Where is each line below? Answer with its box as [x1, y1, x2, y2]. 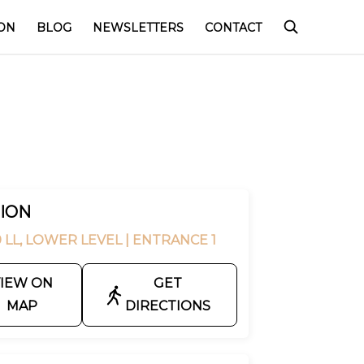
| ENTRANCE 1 [125, 232, 216, 248]
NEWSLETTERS [93, 19, 184, 35]
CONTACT [205, 19, 262, 35]
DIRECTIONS [125, 298, 210, 314]
